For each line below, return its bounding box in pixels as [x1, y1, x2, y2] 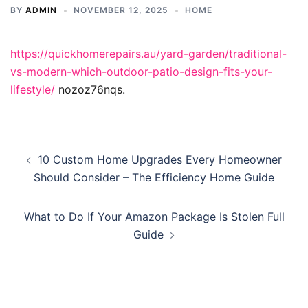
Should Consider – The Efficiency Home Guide [34, 170, 274, 184]
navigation [10, 157, 94, 177]
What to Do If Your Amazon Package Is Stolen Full [23, 210, 285, 223]
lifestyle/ [10, 82, 55, 96]
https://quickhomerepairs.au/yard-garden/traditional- [10, 47, 287, 60]
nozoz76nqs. [55, 82, 125, 96]
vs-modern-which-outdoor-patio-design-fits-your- [10, 65, 272, 78]
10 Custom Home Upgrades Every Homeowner [37, 153, 282, 166]
